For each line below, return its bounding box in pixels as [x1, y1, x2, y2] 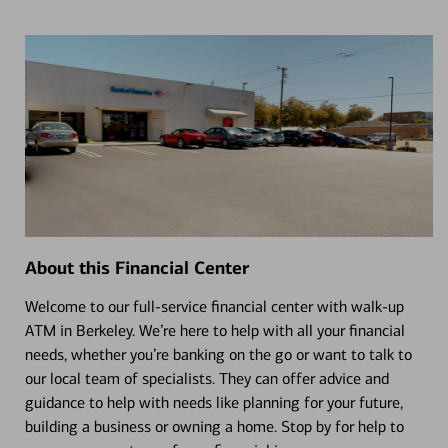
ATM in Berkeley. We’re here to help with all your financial [24, 320, 405, 340]
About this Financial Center [24, 256, 249, 279]
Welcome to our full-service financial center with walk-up [24, 296, 404, 316]
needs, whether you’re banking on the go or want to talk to [24, 344, 412, 364]
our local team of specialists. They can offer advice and [24, 368, 389, 388]
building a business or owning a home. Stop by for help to [24, 416, 404, 436]
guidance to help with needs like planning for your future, [24, 392, 403, 412]
